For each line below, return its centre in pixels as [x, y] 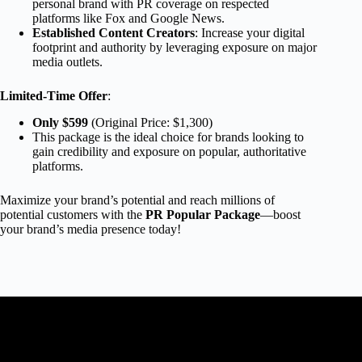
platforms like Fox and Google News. [128, 19]
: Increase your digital [250, 33]
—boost [280, 215]
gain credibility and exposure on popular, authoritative [169, 152]
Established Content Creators [114, 33]
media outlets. [67, 62]
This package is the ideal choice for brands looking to [168, 137]
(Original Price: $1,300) [150, 123]
